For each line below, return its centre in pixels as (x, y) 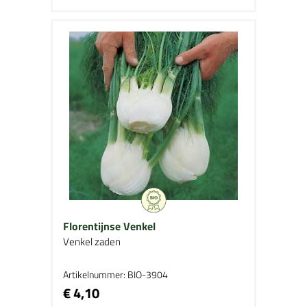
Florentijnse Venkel (109, 226)
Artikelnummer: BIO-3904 (115, 274)
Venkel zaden (92, 242)
